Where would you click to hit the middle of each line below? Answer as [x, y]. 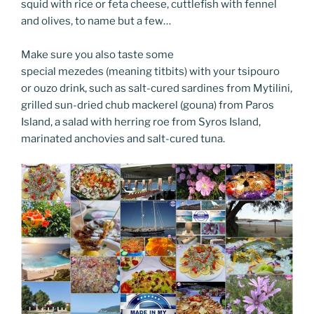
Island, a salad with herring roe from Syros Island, [141, 122]
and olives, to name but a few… [96, 21]
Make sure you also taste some [97, 55]
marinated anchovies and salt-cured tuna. [123, 139]
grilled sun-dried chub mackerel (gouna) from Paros [148, 105]
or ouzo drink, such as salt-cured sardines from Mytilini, [157, 89]
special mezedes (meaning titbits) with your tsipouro [150, 72]
